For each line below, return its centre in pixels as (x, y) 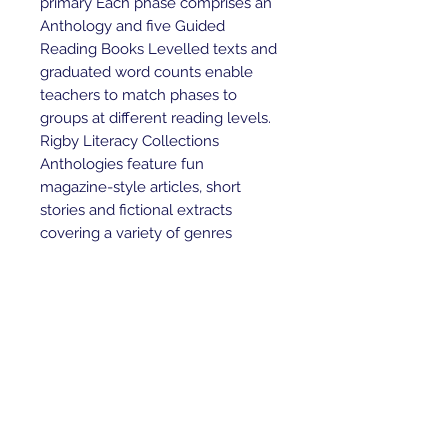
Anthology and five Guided (132, 26)
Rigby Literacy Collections (129, 141)
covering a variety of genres (136, 233)
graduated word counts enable (146, 72)
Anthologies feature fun (122, 164)
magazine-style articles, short (140, 187)
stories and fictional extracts (136, 210)
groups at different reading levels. (155, 118)
